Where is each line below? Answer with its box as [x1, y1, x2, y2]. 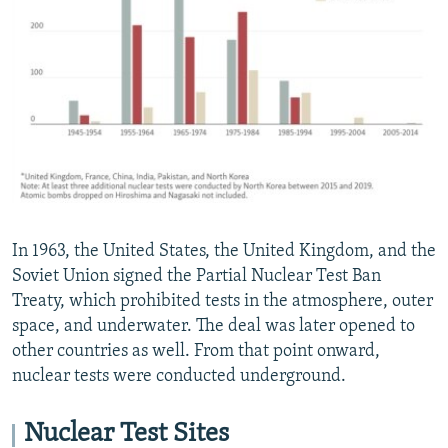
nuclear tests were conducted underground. [12, 366, 346, 386]
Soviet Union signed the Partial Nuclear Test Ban [12, 266, 381, 286]
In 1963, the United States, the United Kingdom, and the [12, 241, 436, 261]
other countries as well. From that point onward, [12, 341, 380, 361]
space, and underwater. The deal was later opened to [12, 316, 415, 336]
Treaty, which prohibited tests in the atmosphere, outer [12, 291, 433, 311]
